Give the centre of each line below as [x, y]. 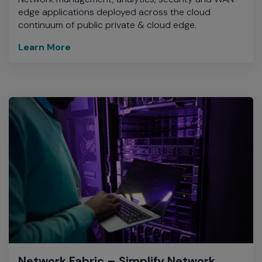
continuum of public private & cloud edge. [107, 25]
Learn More [44, 47]
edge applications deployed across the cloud [114, 12]
